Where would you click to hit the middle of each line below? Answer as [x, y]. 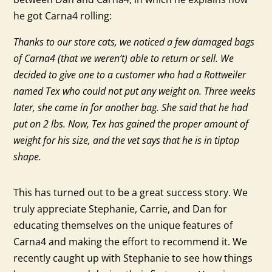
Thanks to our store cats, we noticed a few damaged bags [134, 42]
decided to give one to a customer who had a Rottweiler [130, 75]
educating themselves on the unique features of [123, 226]
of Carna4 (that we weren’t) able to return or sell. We [124, 59]
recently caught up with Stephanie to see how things [133, 258]
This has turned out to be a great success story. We [131, 193]
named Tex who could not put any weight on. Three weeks [135, 91]
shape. [28, 157]
